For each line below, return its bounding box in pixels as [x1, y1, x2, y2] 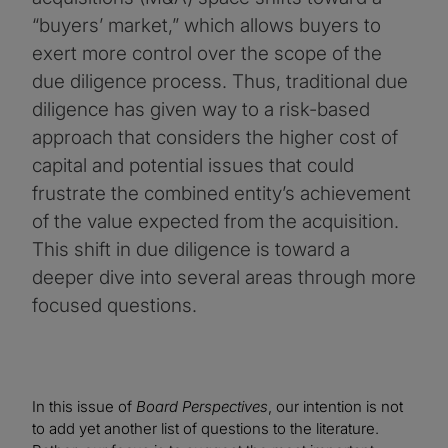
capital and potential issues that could [32, 153, 354, 177]
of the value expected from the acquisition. [32, 209, 399, 233]
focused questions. [32, 293, 197, 317]
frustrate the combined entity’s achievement [32, 181, 411, 205]
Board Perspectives [136, 396, 268, 416]
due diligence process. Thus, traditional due [32, 69, 408, 93]
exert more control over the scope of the [32, 41, 382, 65]
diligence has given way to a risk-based [32, 97, 370, 121]
